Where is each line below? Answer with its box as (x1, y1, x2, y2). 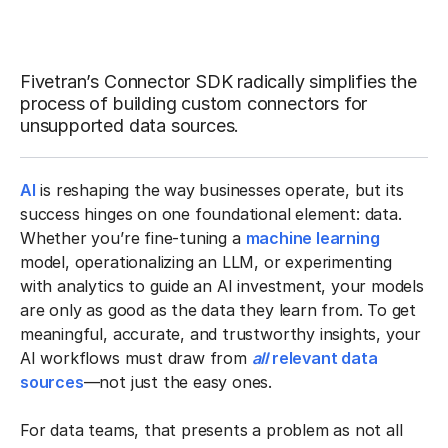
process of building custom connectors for (20, 93, 368, 114)
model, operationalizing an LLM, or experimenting (20, 252, 392, 272)
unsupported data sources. (20, 115, 240, 136)
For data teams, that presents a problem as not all (20, 420, 403, 440)
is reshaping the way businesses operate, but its (35, 180, 404, 200)
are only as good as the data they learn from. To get (20, 300, 417, 320)
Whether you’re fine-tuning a (20, 228, 246, 248)
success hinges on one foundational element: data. (20, 204, 402, 224)
